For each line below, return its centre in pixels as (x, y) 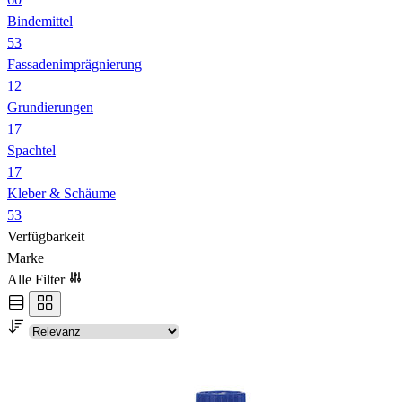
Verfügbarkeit (46, 237)
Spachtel (31, 151)
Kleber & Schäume (61, 194)
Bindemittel (40, 22)
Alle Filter (38, 280)
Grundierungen (50, 108)
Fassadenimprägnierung (74, 65)
